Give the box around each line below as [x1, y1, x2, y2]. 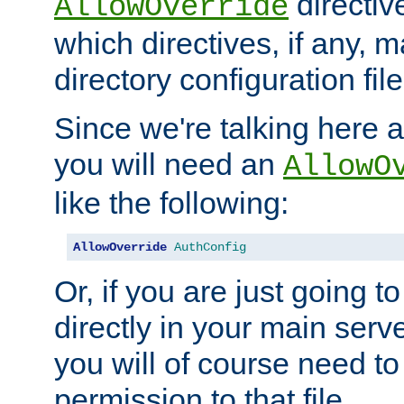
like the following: [54, 186, 289, 221]
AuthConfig [174, 240, 246, 255]
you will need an [54, 147, 283, 182]
